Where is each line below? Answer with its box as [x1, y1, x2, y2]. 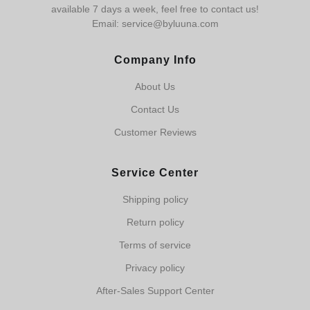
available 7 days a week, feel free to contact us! [51, 3, 259, 15]
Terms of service [119, 239, 191, 250]
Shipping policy [122, 194, 188, 205]
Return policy [126, 217, 184, 228]
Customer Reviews [113, 127, 197, 138]
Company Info [113, 54, 197, 66]
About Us [135, 81, 175, 92]
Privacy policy [125, 262, 185, 273]
